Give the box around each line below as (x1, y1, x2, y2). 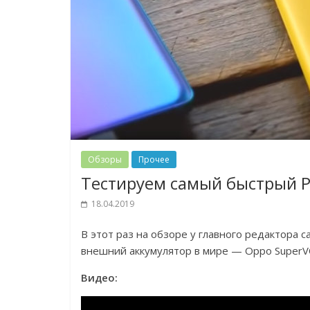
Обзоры (88, 154, 122, 165)
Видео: (81, 271, 118, 284)
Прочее (138, 154, 170, 165)
